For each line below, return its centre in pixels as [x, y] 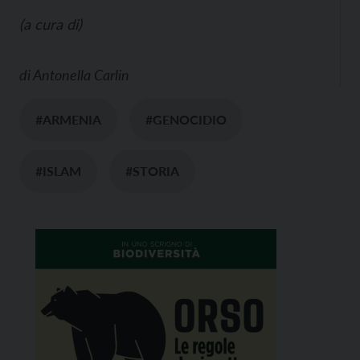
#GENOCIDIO [186, 119]
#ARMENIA [68, 119]
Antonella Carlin [81, 75]
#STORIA [152, 171]
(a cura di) [51, 24]
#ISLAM [58, 171]
